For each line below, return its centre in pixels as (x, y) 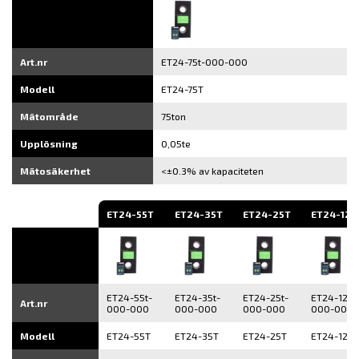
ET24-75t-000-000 (204, 62)
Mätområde (49, 116)
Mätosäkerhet (55, 171)
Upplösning (49, 143)
